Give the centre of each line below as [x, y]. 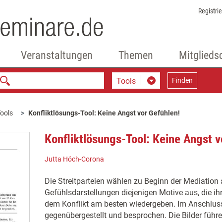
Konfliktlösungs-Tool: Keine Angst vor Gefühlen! [104, 113]
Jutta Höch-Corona [74, 159]
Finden [182, 80]
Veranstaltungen [56, 55]
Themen [136, 55]
